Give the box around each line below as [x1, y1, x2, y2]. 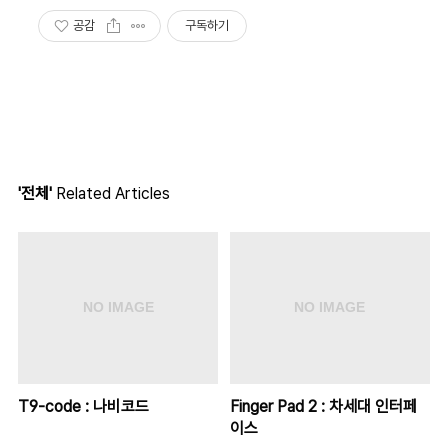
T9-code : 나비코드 [18, 396, 149, 416]
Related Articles [52, 184, 170, 203]
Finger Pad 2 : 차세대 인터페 [229, 396, 417, 416]
